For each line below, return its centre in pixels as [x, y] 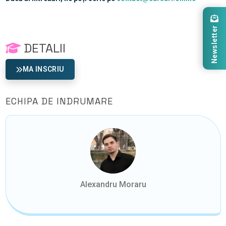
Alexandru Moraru [113, 184]
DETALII [43, 48]
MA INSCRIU [43, 69]
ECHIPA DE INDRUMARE [59, 101]
